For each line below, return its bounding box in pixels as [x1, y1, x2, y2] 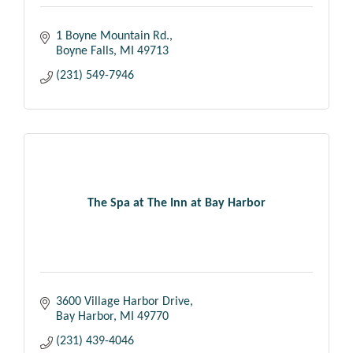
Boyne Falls [56, 45, 113, 58]
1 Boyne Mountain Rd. [56, 30, 169, 43]
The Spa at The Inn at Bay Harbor [87, 196, 266, 210]
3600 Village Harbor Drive [56, 295, 190, 309]
